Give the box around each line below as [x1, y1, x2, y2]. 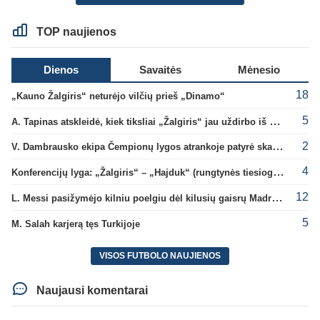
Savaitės [139, 64, 181, 76]
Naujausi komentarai [34, 284, 149, 297]
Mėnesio [238, 64, 281, 76]
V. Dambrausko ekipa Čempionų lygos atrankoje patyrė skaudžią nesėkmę [272, 140, 284, 153]
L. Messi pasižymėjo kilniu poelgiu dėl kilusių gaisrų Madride [271, 191, 283, 204]
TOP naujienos [34, 26, 117, 38]
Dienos [43, 64, 79, 76]
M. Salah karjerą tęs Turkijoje [11, 218, 140, 229]
